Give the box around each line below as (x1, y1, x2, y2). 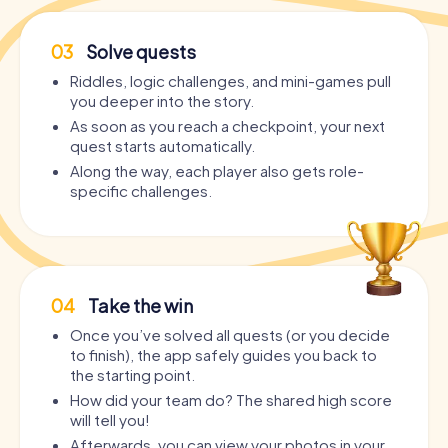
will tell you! (70, 410, 150, 430)
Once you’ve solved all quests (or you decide (70, 325, 390, 345)
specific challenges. (70, 181, 212, 201)
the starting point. (70, 365, 195, 385)
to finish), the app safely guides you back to (70, 345, 377, 365)
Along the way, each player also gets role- (70, 161, 364, 181)
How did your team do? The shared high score (70, 390, 392, 410)
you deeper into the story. (70, 91, 254, 111)
